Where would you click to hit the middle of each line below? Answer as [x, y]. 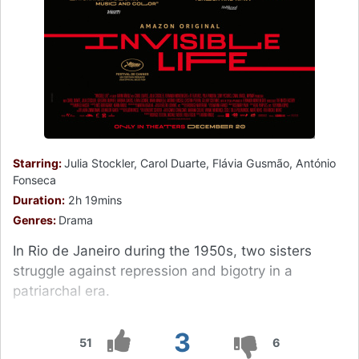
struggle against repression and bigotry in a [153, 270]
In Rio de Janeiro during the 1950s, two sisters [162, 250]
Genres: [36, 220]
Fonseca [34, 179]
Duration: [39, 200]
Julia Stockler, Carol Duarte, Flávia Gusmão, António [200, 163]
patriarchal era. [61, 290]
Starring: [38, 163]
